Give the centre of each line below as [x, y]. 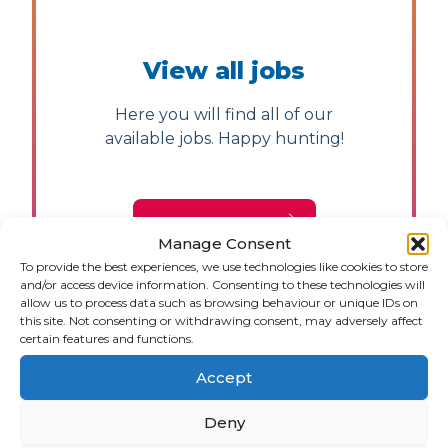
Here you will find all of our [224, 114]
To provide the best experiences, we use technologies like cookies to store [224, 266]
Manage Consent [224, 243]
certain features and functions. [107, 338]
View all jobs [224, 70]
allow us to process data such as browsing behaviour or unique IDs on [219, 302]
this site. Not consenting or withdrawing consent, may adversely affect [221, 320]
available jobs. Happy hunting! [224, 138]
